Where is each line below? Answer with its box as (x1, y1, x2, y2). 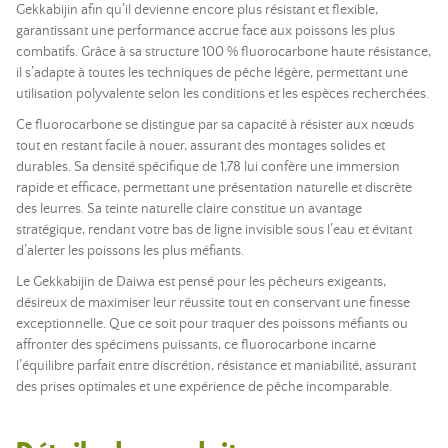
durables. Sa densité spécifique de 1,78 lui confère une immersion (16, 159, 400, 175)
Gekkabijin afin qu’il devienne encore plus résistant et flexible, (16, 2, 378, 18)
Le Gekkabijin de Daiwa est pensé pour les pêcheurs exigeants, (16, 274, 386, 290)
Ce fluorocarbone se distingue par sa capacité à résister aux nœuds (16, 117, 414, 133)
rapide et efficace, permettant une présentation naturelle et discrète (16, 180, 412, 196)
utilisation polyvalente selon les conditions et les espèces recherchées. (16, 86, 429, 102)
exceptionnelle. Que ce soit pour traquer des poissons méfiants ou (16, 316, 408, 332)
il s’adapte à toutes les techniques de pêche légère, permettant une (16, 65, 408, 81)
